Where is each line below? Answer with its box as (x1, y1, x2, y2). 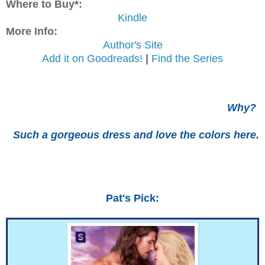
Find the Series (151, 52, 223, 64)
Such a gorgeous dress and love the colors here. (13, 128, 259, 141)
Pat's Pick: (106, 192, 159, 204)
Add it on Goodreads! (42, 52, 143, 64)
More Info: (6, 25, 57, 37)
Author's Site (102, 38, 163, 51)
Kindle (118, 11, 147, 24)
